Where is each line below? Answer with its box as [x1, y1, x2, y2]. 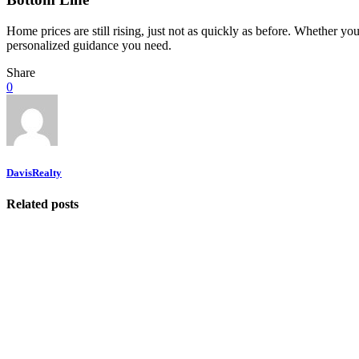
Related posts [6, 196, 79, 211]
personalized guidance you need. [6, 38, 171, 52]
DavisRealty [6, 166, 62, 179]
